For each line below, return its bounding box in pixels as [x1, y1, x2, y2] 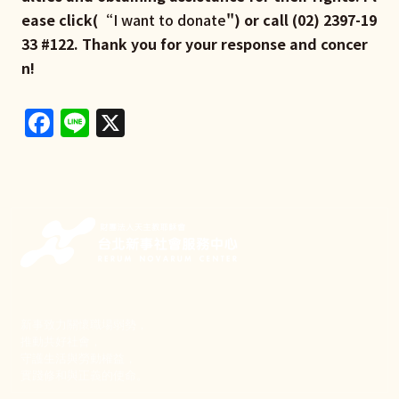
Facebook [53, 97, 186, 139]
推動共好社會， [20, 332, 102, 350]
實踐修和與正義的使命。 [20, 366, 148, 384]
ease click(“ [21, 8, 113, 30]
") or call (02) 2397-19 [226, 8, 377, 30]
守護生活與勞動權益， [20, 349, 136, 367]
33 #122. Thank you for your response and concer [21, 32, 368, 54]
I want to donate [113, 8, 226, 30]
